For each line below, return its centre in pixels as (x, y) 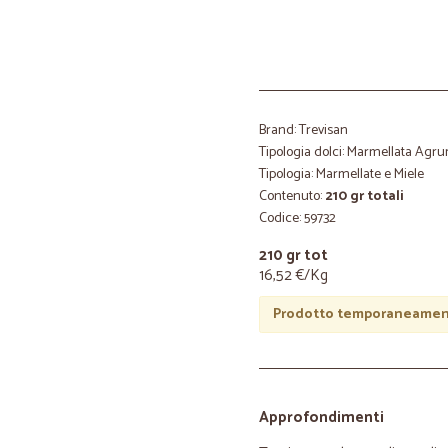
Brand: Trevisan (303, 130)
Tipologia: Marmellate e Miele (341, 174)
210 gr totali (364, 196)
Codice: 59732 (297, 218)
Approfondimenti (321, 417)
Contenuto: (292, 196)
